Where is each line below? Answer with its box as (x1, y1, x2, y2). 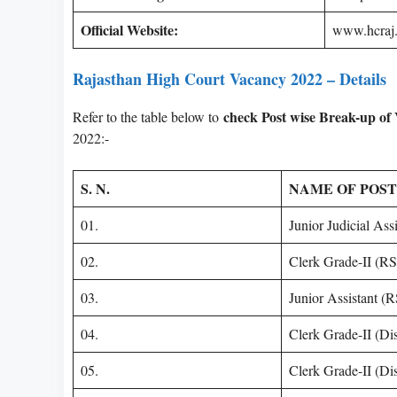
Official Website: (81, 19, 178, 40)
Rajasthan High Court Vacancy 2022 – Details (73, 66, 386, 90)
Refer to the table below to (73, 106, 223, 126)
